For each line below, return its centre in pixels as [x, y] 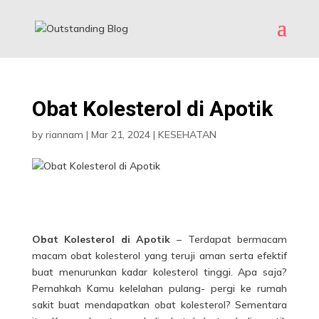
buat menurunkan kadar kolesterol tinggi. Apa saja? [159, 272]
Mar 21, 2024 [120, 135]
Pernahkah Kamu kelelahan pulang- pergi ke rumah [159, 288]
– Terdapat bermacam [229, 239]
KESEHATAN [187, 135]
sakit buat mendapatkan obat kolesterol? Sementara [159, 305]
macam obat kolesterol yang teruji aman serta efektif [159, 256]
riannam [64, 135]
